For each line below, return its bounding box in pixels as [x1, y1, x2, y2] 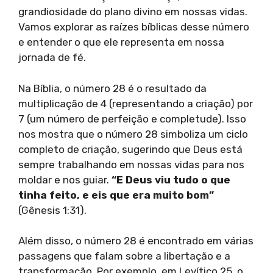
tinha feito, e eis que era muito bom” [18, 188, 214, 201]
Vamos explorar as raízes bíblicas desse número [18, 21, 249, 34]
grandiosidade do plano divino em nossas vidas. [18, 5, 247, 18]
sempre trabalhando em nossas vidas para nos [18, 158, 244, 171]
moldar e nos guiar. [18, 173, 112, 186]
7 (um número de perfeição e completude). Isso [18, 112, 246, 125]
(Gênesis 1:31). [18, 204, 87, 216]
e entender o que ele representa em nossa [18, 36, 224, 49]
